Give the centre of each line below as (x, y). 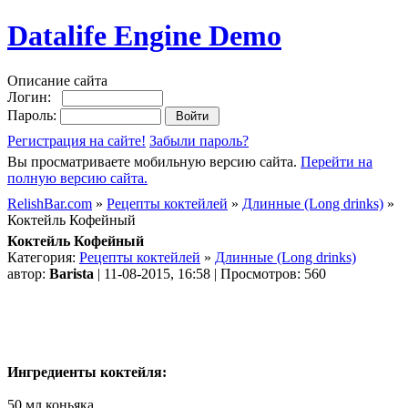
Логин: (35, 97)
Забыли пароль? (199, 140)
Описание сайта (57, 80)
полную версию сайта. (77, 178)
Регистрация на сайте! (76, 140)
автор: (28, 273)
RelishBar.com (50, 203)
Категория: (43, 257)
